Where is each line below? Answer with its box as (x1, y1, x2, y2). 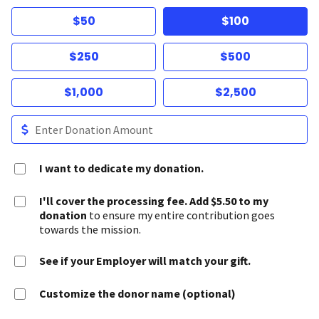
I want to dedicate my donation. (39, 161, 204, 175)
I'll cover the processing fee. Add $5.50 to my (39, 194, 269, 208)
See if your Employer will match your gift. (39, 253, 251, 268)
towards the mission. (39, 222, 142, 236)
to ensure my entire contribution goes (87, 208, 276, 222)
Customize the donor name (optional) (39, 286, 236, 300)
